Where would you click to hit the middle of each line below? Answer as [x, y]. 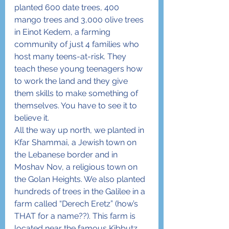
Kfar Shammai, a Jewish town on [76, 142]
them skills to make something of [77, 93]
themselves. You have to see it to [77, 106]
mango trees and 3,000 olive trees [80, 20]
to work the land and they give [72, 81]
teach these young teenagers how [79, 69]
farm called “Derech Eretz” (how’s [77, 204]
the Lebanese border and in [67, 155]
